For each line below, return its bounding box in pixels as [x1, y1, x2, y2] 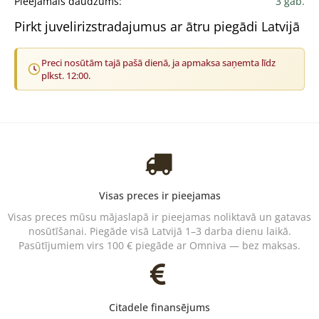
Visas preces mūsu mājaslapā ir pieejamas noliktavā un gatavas [8, 210, 311, 224]
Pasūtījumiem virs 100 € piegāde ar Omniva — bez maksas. [19, 239, 300, 253]
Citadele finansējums [109, 300, 210, 315]
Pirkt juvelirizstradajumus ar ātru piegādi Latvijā [14, 18, 300, 36]
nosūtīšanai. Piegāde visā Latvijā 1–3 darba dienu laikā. [28, 224, 291, 239]
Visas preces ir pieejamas [98, 189, 221, 203]
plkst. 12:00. [41, 69, 90, 83]
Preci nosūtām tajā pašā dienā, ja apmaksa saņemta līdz [41, 56, 276, 70]
